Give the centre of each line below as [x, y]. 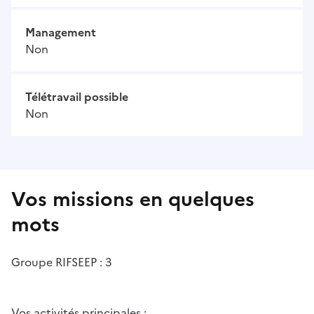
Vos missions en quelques [133, 199]
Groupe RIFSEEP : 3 [62, 262]
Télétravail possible [77, 97]
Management [61, 33]
